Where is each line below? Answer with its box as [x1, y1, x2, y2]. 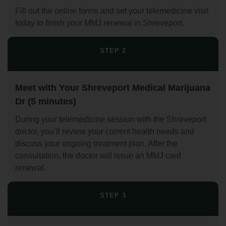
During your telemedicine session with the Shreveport [15, 115, 206, 124]
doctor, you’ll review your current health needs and [15, 127, 194, 136]
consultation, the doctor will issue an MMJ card [15, 151, 181, 160]
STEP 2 [100, 46, 126, 54]
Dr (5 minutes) [15, 96, 76, 106]
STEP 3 [100, 191, 126, 199]
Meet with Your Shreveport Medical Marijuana [15, 82, 210, 93]
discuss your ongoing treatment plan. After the [15, 139, 178, 148]
